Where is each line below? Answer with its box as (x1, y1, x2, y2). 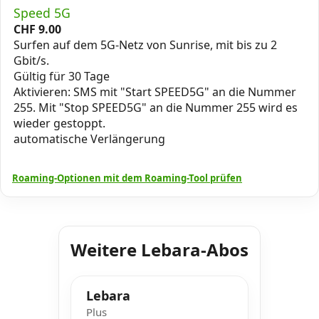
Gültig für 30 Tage (14, 68, 110, 84)
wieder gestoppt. (14, 115, 105, 131)
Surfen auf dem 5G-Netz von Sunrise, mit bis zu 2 (14, 36, 277, 53)
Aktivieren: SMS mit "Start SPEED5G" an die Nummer (14, 83, 296, 100)
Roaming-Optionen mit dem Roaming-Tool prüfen (12, 171, 242, 184)
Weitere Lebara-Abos (70, 237, 249, 261)
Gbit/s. (14, 52, 49, 68)
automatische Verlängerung (14, 130, 165, 147)
